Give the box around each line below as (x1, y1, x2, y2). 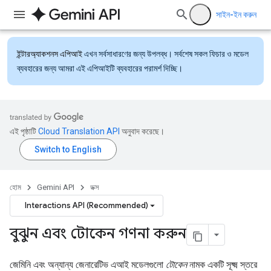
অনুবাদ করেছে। (120, 126, 165, 136)
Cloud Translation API (38, 126, 120, 136)
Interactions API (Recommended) (25, 200, 148, 211)
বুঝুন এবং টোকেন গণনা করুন (10, 224, 186, 243)
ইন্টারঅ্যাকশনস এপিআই (17, 49, 82, 59)
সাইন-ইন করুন (216, 10, 256, 19)
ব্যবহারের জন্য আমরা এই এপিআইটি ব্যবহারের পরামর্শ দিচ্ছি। (17, 64, 183, 73)
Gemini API (37, 183, 74, 192)
